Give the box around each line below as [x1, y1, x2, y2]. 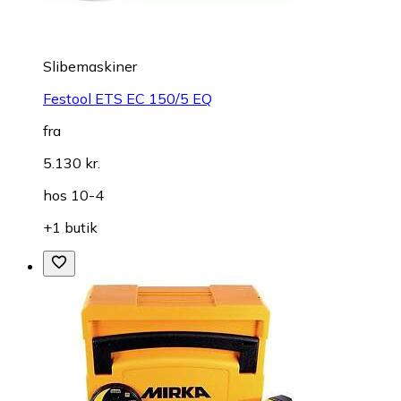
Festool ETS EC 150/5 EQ [43, 90, 212, 108]
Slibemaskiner [43, 57, 137, 76]
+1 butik [43, 218, 98, 237]
